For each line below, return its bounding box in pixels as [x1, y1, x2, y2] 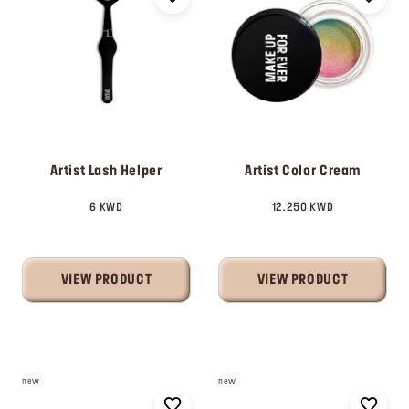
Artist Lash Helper [50, 165, 163, 178]
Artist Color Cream [244, 165, 362, 178]
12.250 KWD [271, 203, 334, 213]
